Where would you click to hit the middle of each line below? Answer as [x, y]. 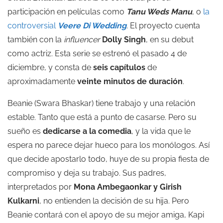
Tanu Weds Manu [159, 12]
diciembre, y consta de [50, 67]
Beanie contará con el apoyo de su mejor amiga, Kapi [106, 215]
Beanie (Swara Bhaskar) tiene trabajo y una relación [101, 103]
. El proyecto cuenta [163, 26]
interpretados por [41, 187]
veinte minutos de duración [130, 81]
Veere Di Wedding [92, 26]
